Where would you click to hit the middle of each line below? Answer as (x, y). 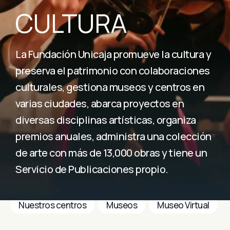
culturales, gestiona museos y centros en (110, 87)
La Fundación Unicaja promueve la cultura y (113, 54)
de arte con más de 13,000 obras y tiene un (111, 153)
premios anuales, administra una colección (113, 136)
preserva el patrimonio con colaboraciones (113, 71)
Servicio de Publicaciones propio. (92, 169)
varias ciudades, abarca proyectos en (100, 103)
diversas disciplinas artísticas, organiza (106, 120)
